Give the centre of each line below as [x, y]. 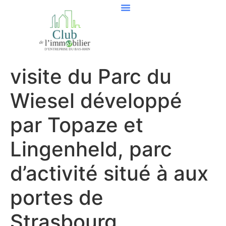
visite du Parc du [91, 76]
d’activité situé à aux [109, 173]
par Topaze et [77, 125]
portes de [57, 197]
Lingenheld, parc [91, 149]
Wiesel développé [96, 101]
